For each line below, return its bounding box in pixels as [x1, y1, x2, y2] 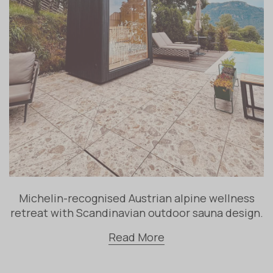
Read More [108, 230, 165, 245]
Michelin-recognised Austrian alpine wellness [18, 191, 255, 206]
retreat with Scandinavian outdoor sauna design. [10, 205, 263, 221]
